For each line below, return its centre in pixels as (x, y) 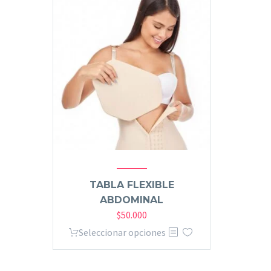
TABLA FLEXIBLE (132, 185)
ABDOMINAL (132, 200)
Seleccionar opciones (122, 232)
